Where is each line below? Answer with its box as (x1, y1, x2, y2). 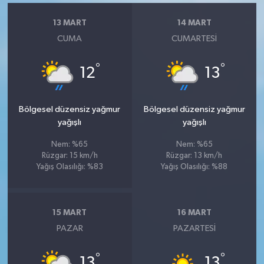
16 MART (177, 208, 212, 217)
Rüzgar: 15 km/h (41, 152, 98, 160)
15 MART (52, 208, 87, 217)
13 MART (52, 18, 87, 27)
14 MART (177, 18, 212, 27)
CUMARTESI (171, 34, 217, 43)
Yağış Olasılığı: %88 (161, 163, 228, 171)
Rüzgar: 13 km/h (166, 152, 223, 160)
